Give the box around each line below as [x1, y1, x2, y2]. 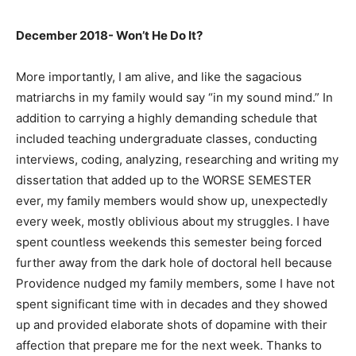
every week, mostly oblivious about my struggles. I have [16, 213, 330, 229]
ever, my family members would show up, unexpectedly [16, 192, 327, 208]
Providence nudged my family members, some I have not [16, 275, 335, 291]
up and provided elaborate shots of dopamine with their [16, 316, 327, 332]
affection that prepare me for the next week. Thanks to [16, 337, 322, 353]
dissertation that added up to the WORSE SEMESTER [16, 172, 311, 188]
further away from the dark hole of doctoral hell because [16, 254, 332, 270]
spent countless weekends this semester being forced [16, 234, 322, 250]
